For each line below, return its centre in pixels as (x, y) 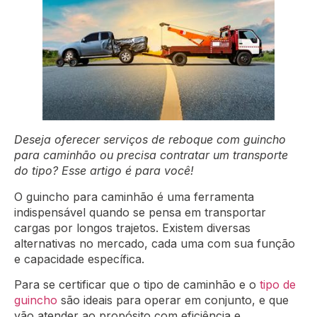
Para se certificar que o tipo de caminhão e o (137, 285)
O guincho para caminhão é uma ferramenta (134, 196)
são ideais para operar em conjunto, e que (173, 300)
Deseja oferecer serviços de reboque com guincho (150, 140)
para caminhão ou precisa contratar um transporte (151, 155)
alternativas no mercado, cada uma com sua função (155, 243)
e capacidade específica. (81, 259)
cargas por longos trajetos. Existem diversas (132, 227)
